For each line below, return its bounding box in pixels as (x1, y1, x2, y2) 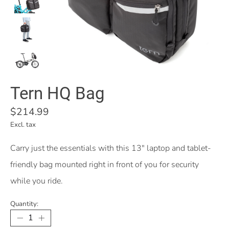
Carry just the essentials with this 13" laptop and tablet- (10, 143, 211, 154)
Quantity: (10, 199, 38, 209)
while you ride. (10, 175, 63, 187)
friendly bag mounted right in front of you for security (10, 159, 199, 171)
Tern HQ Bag (10, 83, 105, 104)
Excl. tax (10, 120, 36, 130)
